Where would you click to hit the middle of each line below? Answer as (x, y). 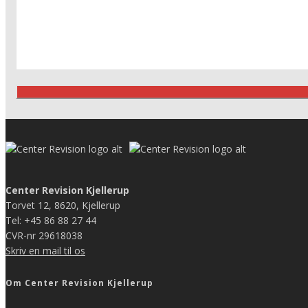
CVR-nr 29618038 (44, 235)
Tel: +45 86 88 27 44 (51, 220)
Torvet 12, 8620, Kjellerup (63, 205)
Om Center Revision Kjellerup (79, 283)
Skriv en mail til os (45, 250)
